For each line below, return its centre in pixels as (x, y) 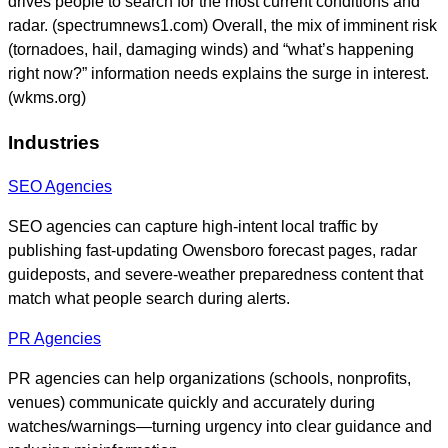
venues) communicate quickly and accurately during (191, 403)
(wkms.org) (47, 97)
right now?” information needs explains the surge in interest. (218, 73)
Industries (54, 142)
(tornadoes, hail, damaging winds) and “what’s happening (211, 49)
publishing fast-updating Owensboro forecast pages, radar (212, 251)
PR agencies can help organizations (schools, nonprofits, (209, 379)
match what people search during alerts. (149, 299)
